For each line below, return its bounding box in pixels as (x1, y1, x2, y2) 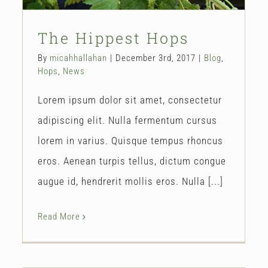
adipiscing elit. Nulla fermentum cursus (38, 114, 217, 126)
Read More (38, 211, 80, 222)
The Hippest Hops (38, 28, 189, 48)
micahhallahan (50, 52, 107, 63)
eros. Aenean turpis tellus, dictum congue (38, 154, 226, 167)
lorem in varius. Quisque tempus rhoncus (38, 134, 223, 147)
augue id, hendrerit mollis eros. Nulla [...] (38, 175, 223, 187)
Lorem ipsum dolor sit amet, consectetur (38, 93, 222, 106)
